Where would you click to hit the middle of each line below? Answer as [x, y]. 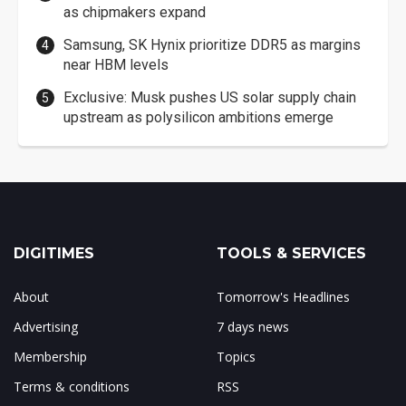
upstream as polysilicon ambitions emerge [198, 117]
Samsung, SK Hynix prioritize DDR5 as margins [212, 44]
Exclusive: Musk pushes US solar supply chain [210, 97]
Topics [236, 356]
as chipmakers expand [135, 12]
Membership [50, 356]
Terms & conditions [72, 386]
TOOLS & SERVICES [291, 253]
